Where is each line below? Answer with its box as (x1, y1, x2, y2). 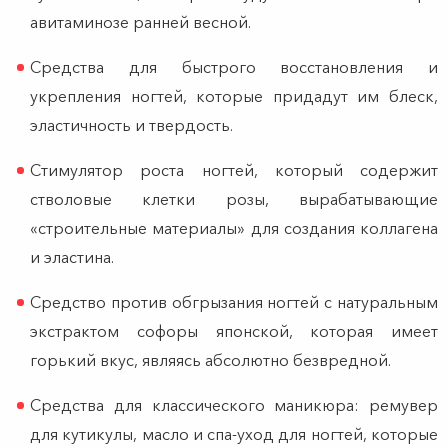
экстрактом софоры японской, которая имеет (30, 321, 438, 342)
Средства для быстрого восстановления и (30, 57, 438, 78)
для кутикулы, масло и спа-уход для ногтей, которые (30, 424, 438, 445)
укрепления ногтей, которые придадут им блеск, (30, 86, 438, 107)
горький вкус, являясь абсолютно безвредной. (30, 350, 391, 371)
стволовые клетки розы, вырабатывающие (30, 189, 438, 210)
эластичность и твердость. (30, 115, 233, 136)
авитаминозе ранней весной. (30, 12, 251, 33)
